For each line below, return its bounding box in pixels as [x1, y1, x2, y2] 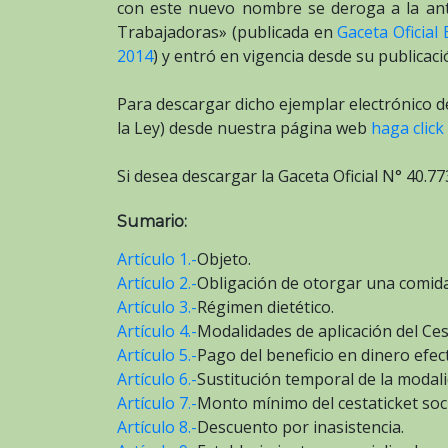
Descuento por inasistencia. [197, 415, 404, 438]
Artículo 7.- [117, 391, 197, 414]
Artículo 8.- [117, 415, 197, 438]
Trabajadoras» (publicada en [117, 20, 338, 43]
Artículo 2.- [117, 271, 197, 294]
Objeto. [197, 247, 251, 270]
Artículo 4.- [117, 319, 197, 342]
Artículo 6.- [117, 367, 197, 390]
